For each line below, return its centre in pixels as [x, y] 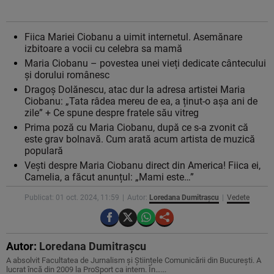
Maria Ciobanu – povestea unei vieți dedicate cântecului [145, 64]
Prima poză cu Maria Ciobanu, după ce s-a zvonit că [136, 128]
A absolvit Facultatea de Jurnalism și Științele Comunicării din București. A [134, 261]
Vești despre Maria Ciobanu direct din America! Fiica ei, [143, 166]
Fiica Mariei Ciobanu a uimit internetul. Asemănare [133, 37]
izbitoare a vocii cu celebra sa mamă [103, 49]
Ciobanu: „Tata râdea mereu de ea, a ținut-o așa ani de [141, 102]
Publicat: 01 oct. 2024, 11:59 [72, 198]
